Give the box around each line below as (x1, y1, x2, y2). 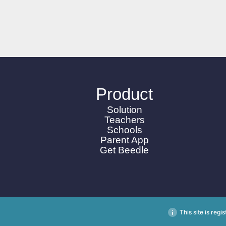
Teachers (104, 115, 145, 126)
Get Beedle (100, 145, 149, 156)
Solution (106, 104, 142, 116)
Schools (106, 125, 142, 136)
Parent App (100, 135, 149, 146)
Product (96, 85, 153, 104)
